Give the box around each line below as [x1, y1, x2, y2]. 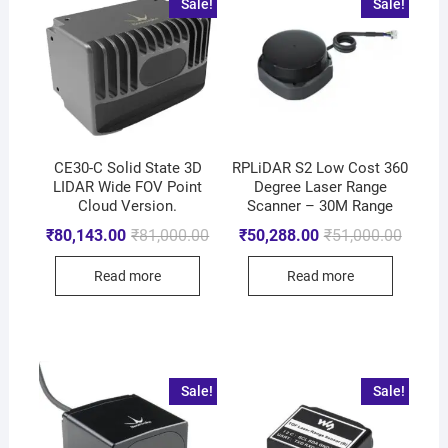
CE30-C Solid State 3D [53, 159, 202, 178]
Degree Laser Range [253, 178, 387, 197]
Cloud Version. [78, 197, 178, 216]
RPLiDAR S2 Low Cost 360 [232, 159, 409, 178]
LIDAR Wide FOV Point [53, 178, 203, 197]
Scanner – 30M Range [247, 197, 394, 216]
